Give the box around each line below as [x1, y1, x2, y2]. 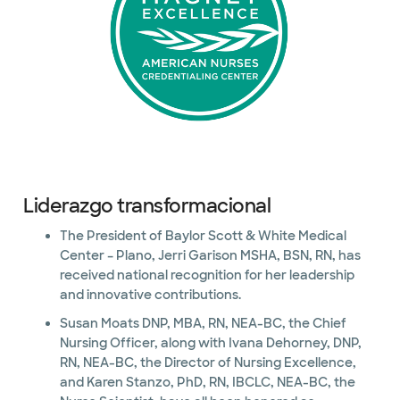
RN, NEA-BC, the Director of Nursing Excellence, [59, 354, 356, 371]
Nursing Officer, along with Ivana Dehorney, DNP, [59, 335, 266, 351]
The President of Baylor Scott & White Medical [59, 228, 346, 244]
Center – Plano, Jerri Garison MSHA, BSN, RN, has [59, 247, 283, 263]
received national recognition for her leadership [59, 267, 354, 283]
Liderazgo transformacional [23, 194, 271, 218]
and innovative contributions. [154, 287, 241, 303]
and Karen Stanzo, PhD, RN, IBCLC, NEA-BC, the [59, 374, 126, 390]
